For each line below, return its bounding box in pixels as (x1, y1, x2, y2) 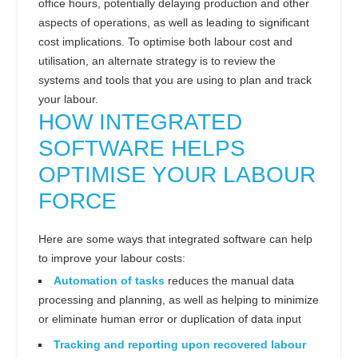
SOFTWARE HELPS (38, 136, 245, 161)
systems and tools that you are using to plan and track (38, 74, 312, 87)
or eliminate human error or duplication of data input (38, 312, 301, 325)
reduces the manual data (165, 273, 294, 287)
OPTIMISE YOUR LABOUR (38, 162, 316, 188)
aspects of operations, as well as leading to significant (38, 16, 309, 30)
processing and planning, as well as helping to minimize (38, 292, 319, 306)
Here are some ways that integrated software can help (38, 232, 312, 245)
